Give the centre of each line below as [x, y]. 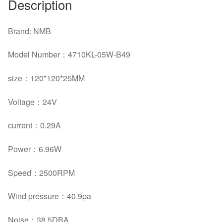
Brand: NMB [29, 31]
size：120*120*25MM [46, 78]
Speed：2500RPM [41, 172]
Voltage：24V [32, 102]
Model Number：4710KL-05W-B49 [69, 55]
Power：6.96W [35, 149]
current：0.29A [34, 125]
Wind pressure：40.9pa [50, 196]
